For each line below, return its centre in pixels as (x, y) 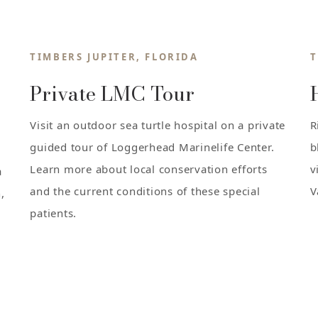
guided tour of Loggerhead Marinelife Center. (152, 147)
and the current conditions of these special (145, 191)
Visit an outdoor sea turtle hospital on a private (158, 125)
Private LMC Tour (113, 93)
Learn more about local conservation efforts (149, 169)
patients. (54, 213)
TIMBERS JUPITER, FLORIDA (114, 56)
